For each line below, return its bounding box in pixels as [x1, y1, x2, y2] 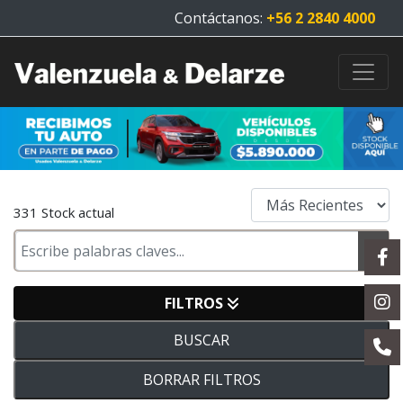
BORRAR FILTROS [142, 370, 261, 390]
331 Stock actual [13, 203, 114, 221]
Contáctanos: [175, 8, 266, 28]
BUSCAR [174, 330, 229, 350]
